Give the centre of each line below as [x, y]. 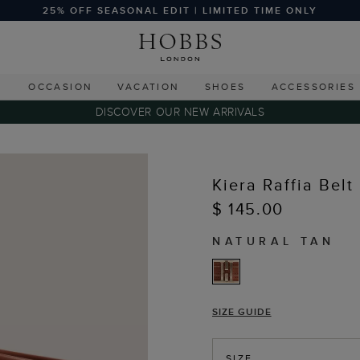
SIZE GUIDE [242, 311]
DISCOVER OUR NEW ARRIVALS [180, 112]
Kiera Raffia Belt [283, 184]
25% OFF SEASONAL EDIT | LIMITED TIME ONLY [180, 10]
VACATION [148, 86]
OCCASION [60, 86]
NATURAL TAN [274, 241]
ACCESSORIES [313, 86]
